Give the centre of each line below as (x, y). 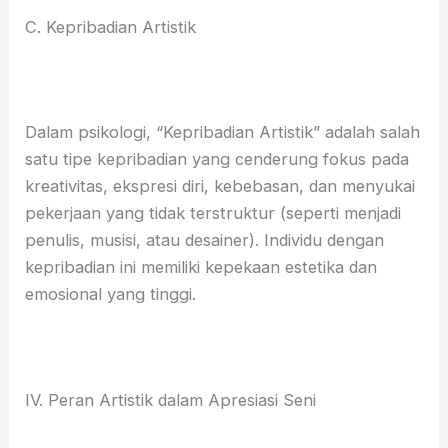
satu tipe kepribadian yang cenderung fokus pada (217, 158)
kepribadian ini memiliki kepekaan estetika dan (201, 266)
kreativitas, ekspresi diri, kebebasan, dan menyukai (220, 185)
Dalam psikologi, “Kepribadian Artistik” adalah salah (223, 131)
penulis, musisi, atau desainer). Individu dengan (205, 239)
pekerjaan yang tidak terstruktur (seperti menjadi (213, 212)
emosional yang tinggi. (111, 293)
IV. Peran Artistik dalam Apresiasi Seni (171, 400)
